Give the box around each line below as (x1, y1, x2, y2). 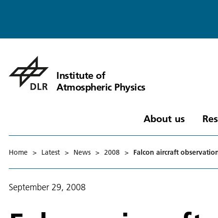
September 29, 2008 (9, 182, 86, 193)
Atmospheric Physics (56, 80, 145, 93)
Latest (41, 147, 60, 157)
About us (143, 112, 185, 125)
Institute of (56, 69, 105, 81)
